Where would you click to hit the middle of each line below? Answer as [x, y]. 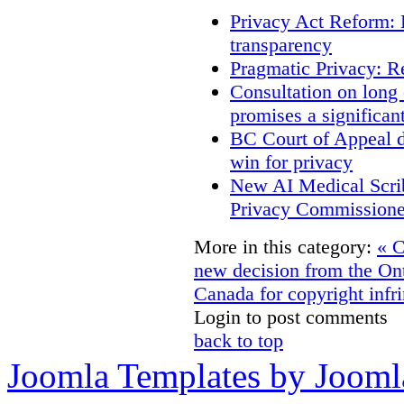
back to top [239, 341]
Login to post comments [291, 317]
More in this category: [283, 247]
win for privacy [291, 162]
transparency [281, 45]
